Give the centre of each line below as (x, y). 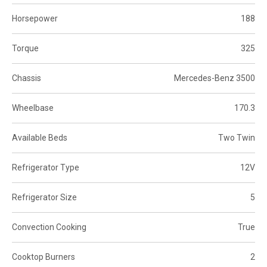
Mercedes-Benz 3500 (215, 78)
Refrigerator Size (44, 197)
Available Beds (40, 137)
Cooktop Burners (44, 257)
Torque (25, 48)
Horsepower (35, 18)
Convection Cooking (49, 227)
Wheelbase (33, 108)
